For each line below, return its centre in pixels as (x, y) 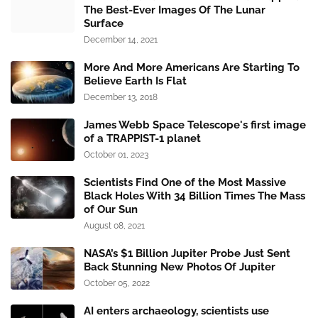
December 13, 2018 (121, 98)
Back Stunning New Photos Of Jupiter (180, 267)
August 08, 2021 (114, 226)
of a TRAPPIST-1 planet (142, 139)
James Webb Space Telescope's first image (195, 125)
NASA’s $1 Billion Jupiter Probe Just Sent (187, 254)
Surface (104, 24)
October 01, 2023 (116, 155)
